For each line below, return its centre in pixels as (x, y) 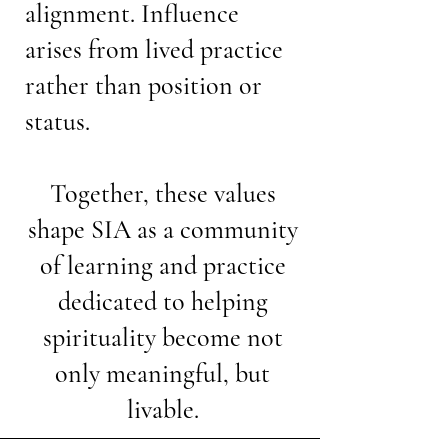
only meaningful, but (162, 373)
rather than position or (143, 85)
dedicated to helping (162, 301)
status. (57, 121)
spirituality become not (162, 337)
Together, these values (162, 193)
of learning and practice (162, 265)
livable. (162, 409)
